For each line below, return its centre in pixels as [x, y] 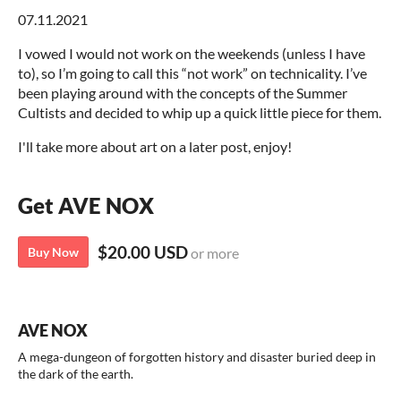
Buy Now [53, 252]
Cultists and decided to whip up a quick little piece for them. [200, 112]
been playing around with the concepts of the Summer [183, 93]
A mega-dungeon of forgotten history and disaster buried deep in [197, 357]
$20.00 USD [143, 252]
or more [213, 253]
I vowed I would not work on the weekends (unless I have [192, 53]
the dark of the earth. [76, 374]
